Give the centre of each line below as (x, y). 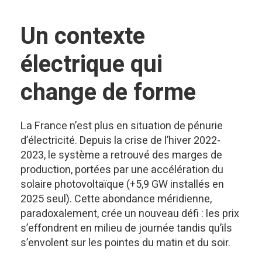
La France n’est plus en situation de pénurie (122, 126)
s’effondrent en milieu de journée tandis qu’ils (126, 228)
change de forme (108, 93)
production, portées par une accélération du (122, 170)
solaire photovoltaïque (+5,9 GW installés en (122, 185)
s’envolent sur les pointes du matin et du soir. (125, 243)
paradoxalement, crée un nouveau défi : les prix (130, 214)
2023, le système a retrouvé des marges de (121, 155)
